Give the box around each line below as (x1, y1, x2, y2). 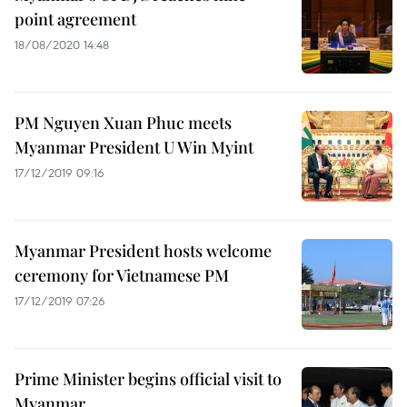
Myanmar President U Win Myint (15, 136, 253, 158)
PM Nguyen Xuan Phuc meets (15, 112, 232, 134)
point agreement (15, 8, 136, 30)
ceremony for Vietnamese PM (15, 264, 229, 286)
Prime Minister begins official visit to (15, 368, 282, 390)
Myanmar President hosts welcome (15, 240, 272, 262)
